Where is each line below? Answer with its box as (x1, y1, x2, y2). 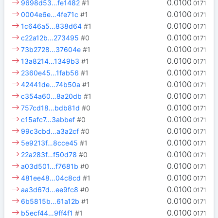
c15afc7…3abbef (21, 115, 75, 124)
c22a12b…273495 (21, 34, 79, 42)
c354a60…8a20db (21, 92, 82, 101)
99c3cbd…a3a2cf (21, 127, 79, 136)
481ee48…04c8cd (21, 174, 81, 182)
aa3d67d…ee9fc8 (21, 185, 79, 194)
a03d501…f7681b (21, 162, 79, 171)
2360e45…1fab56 (21, 69, 79, 77)
